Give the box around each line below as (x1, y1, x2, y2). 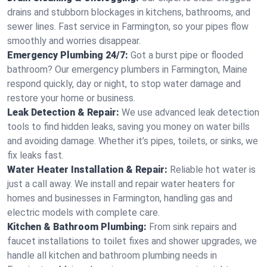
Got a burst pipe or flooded (131, 49, 243, 61)
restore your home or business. (7, 92, 135, 104)
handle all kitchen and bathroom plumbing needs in (7, 250, 217, 261)
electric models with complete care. (7, 207, 160, 218)
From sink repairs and (149, 221, 237, 232)
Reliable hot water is (170, 164, 256, 175)
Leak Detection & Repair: (7, 107, 119, 118)
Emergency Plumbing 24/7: (7, 49, 128, 61)
